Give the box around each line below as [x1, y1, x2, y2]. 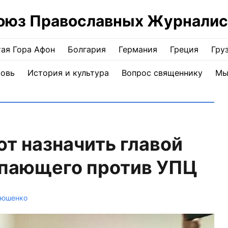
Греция [170, 44, 198, 54]
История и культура [27, 68, 109, 78]
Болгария [68, 44, 106, 54]
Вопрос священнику [121, 68, 203, 78]
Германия [119, 44, 157, 54]
